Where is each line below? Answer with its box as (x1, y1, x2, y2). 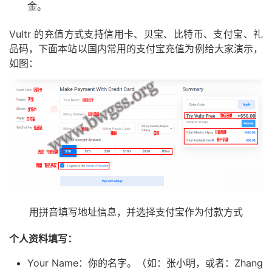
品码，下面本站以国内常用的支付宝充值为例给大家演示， (9, 42, 263, 55)
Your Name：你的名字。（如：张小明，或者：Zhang (27, 257, 263, 270)
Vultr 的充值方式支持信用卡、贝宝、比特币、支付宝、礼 (9, 28, 263, 41)
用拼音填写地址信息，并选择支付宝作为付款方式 (29, 206, 243, 219)
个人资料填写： (9, 233, 77, 245)
